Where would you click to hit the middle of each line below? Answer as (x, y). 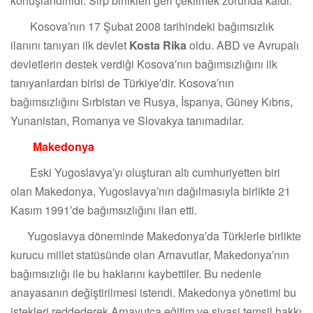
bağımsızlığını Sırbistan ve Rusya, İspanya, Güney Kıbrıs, (152, 102)
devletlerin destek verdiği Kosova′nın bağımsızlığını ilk (144, 64)
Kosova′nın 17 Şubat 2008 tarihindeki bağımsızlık (142, 27)
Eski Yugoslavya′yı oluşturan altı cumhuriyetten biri (145, 173)
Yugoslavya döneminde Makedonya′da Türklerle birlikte (156, 236)
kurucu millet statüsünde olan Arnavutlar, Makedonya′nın (150, 255)
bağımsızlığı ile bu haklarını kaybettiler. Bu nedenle (136, 274)
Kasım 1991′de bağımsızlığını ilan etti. (104, 210)
